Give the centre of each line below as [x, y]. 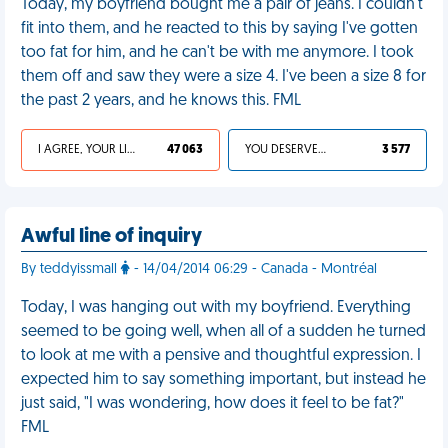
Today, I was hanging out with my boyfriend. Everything [216, 308]
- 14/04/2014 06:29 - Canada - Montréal [253, 269]
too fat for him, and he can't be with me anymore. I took [217, 53]
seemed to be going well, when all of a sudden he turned [223, 332]
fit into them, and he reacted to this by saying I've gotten [219, 29]
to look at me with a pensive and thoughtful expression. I [221, 356]
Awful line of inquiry [111, 237]
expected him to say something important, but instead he [223, 380]
